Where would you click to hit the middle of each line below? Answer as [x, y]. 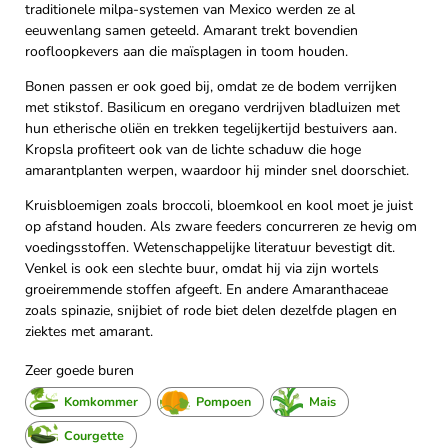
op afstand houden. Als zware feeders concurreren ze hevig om [221, 227]
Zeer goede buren [79, 371]
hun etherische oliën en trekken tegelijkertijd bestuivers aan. [211, 129]
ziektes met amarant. [89, 332]
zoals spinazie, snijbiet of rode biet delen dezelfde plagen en [211, 311]
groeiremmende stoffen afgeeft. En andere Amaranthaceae [206, 290]
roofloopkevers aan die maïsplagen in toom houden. [186, 52]
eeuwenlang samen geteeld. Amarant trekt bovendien [191, 31]
